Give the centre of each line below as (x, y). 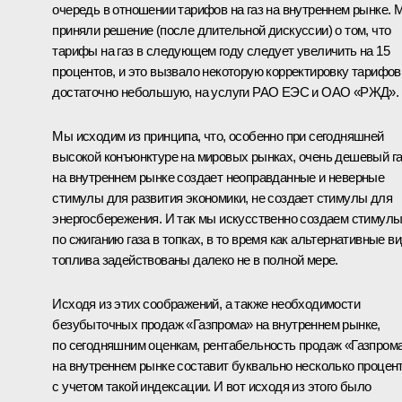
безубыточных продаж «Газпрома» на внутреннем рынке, (216, 325)
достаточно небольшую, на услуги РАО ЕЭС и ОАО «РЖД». (226, 92)
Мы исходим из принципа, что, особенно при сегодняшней (218, 136)
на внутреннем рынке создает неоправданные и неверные (218, 178)
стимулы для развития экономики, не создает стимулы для (222, 198)
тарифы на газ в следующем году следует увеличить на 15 (221, 51)
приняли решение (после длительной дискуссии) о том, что (222, 31)
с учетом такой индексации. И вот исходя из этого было (212, 387)
